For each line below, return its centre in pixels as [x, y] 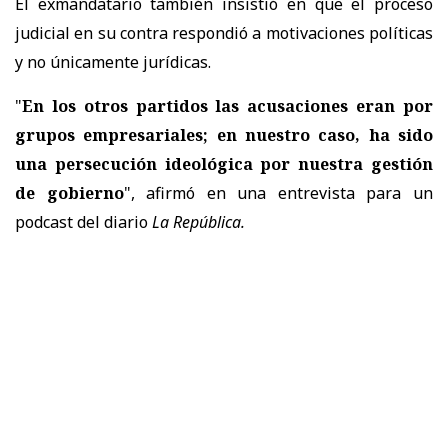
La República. [198, 221]
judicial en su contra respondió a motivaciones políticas [224, 32]
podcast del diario [83, 221]
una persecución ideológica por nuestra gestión [224, 163]
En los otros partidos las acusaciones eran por [227, 105]
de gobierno [69, 192]
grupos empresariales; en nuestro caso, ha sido [224, 134]
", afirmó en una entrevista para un [278, 192]
